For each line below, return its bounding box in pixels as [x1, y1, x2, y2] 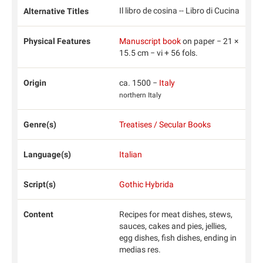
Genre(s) [23, 120, 56, 129]
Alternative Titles [23, 6, 89, 16]
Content [23, 210, 53, 219]
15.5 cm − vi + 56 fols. [119, 48, 198, 58]
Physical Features [23, 36, 90, 46]
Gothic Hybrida [119, 180, 174, 189]
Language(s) [23, 150, 71, 159]
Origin [23, 78, 46, 87]
